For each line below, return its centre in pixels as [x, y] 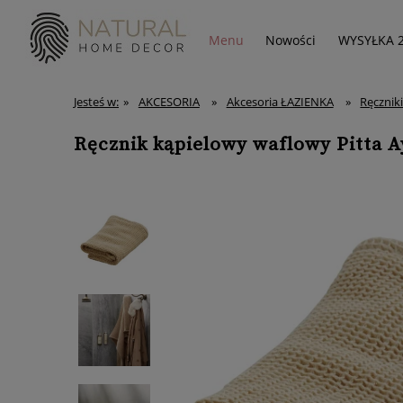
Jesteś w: [96, 102]
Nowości [291, 40]
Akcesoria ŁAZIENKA [280, 102]
